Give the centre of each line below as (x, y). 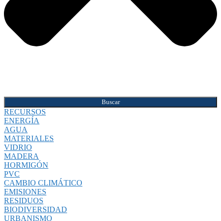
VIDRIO (18, 147)
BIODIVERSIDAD (36, 210)
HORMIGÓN (26, 165)
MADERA (21, 156)
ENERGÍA (22, 121)
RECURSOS (25, 112)
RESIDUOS (24, 201)
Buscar (110, 102)
